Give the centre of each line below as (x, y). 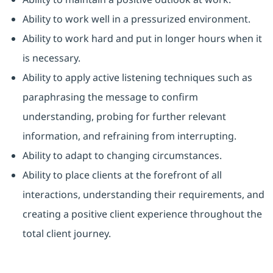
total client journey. (66, 234)
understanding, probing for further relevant (124, 117)
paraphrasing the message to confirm (110, 97)
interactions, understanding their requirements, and (143, 195)
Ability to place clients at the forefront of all (122, 175)
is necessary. (51, 58)
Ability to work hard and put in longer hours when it (142, 39)
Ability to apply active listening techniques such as (137, 78)
